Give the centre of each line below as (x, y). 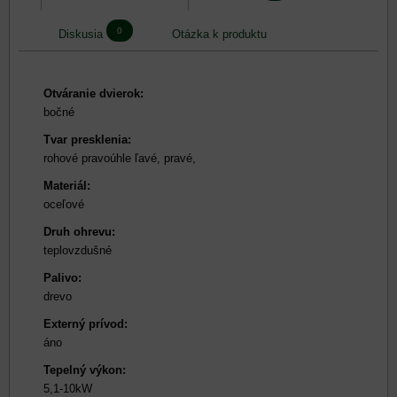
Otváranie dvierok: (93, 94)
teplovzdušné (78, 251)
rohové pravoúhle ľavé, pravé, (120, 159)
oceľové (64, 205)
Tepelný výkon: (85, 370)
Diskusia (81, 35)
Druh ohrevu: (79, 232)
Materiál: (67, 186)
